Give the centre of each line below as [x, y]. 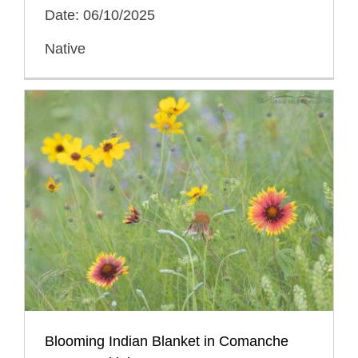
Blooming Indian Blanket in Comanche [167, 342]
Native [65, 49]
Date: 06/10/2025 [100, 16]
